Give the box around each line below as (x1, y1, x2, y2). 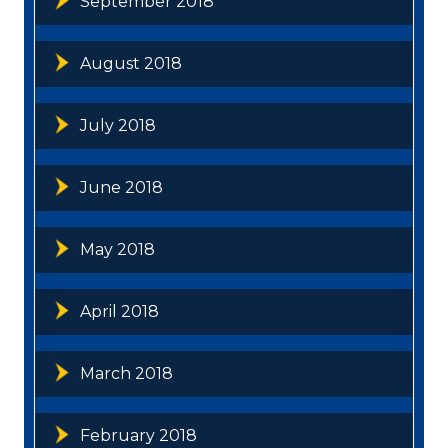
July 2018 (80, 115, 156, 135)
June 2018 (80, 177, 163, 197)
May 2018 (80, 239, 155, 259)
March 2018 (80, 363, 173, 383)
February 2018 (80, 425, 197, 445)
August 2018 (80, 53, 182, 73)
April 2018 (80, 301, 159, 321)
